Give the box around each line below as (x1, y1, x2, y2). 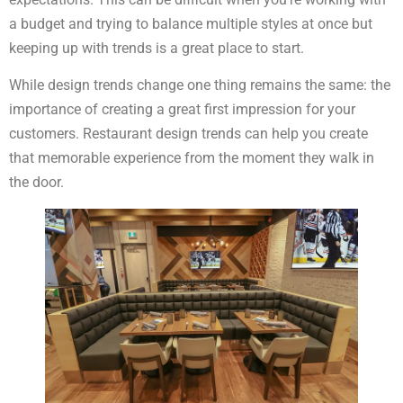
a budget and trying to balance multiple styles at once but (9, 15, 372, 33)
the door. (9, 174, 64, 192)
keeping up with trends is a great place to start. (9, 40, 304, 58)
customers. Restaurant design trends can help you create (9, 125, 368, 143)
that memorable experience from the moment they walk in (9, 149, 374, 167)
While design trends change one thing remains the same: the (9, 76, 390, 94)
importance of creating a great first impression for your (9, 101, 355, 119)
